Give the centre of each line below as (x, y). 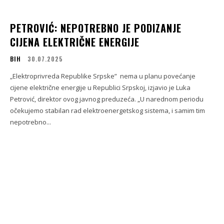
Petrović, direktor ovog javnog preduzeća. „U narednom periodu (107, 99)
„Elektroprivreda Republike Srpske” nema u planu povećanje (103, 76)
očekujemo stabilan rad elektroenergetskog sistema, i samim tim (107, 111)
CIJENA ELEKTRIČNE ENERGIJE (75, 42)
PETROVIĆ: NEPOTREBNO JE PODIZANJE (96, 28)
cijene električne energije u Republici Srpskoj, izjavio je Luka (100, 88)
